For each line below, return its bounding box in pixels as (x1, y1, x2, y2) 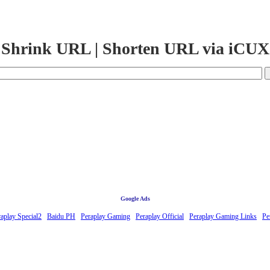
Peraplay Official (136, 212, 184, 221)
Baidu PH (47, 212, 75, 221)
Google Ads (120, 195, 150, 202)
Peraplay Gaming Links (189, 212, 257, 221)
